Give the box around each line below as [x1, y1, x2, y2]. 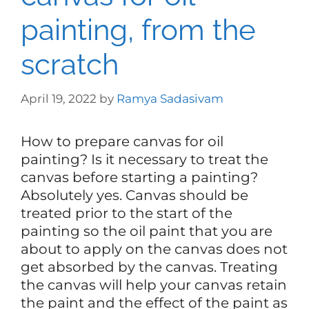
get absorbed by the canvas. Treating [21, 258, 278, 275]
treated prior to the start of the [21, 204, 232, 221]
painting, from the [21, 13, 256, 47]
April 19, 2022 [21, 91, 97, 106]
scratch [21, 48, 119, 81]
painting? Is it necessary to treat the [21, 150, 268, 168]
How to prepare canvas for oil [21, 132, 223, 150]
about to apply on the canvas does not [21, 240, 288, 257]
